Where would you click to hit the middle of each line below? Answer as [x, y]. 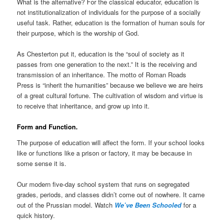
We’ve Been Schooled [148, 205]
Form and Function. [48, 127]
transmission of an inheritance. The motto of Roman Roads [102, 75]
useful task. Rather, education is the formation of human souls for [111, 23]
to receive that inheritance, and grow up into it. [83, 106]
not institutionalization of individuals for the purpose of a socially [109, 12]
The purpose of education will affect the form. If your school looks [111, 142]
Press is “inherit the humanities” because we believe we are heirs [110, 85]
